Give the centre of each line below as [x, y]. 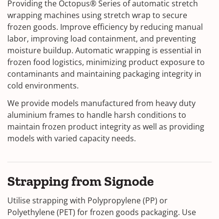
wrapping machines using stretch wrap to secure [97, 15]
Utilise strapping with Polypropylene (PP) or [88, 200]
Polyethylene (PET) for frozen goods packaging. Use [102, 212]
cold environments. [44, 85]
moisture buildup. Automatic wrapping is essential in [104, 50]
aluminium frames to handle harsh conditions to [97, 115]
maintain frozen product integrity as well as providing [106, 126]
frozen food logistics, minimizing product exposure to [106, 62]
